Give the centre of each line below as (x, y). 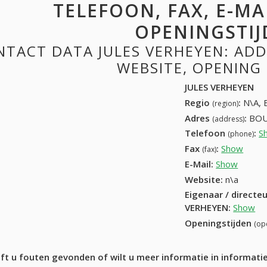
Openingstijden (220, 223)
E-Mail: (199, 164)
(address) (229, 119)
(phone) (241, 134)
